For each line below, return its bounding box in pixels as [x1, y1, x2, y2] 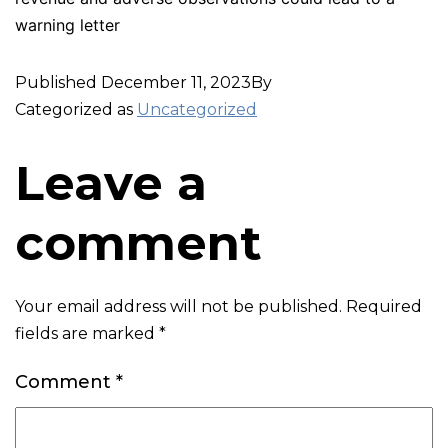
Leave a [15, 153, 207, 212]
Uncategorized [137, 99, 257, 119]
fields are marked [15, 323, 159, 343]
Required [346, 296, 422, 316]
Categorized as [15, 99, 137, 119]
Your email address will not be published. [15, 296, 342, 316]
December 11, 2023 [101, 72, 251, 92]
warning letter [15, 14, 120, 35]
